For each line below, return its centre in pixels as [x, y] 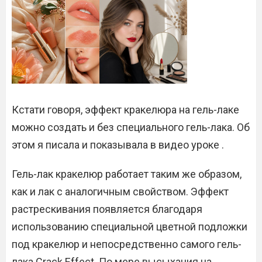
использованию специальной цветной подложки [130, 227]
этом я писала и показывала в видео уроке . [118, 145]
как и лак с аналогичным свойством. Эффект [120, 192]
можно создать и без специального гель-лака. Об [131, 127]
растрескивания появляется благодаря [107, 209]
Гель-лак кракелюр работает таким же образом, [127, 174]
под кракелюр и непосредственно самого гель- [127, 244]
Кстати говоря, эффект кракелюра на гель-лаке [125, 110]
